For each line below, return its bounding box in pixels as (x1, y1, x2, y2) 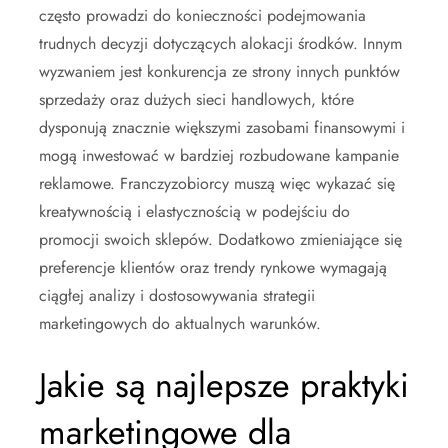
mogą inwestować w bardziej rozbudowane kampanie (39, 143, 399, 167)
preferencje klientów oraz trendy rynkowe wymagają (39, 255, 387, 279)
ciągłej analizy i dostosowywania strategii (39, 283, 315, 307)
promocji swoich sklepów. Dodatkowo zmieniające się (39, 227, 402, 251)
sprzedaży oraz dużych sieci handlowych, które (39, 87, 354, 111)
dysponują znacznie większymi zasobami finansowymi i (39, 115, 405, 139)
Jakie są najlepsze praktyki (39, 360, 409, 410)
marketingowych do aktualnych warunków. (39, 311, 321, 335)
